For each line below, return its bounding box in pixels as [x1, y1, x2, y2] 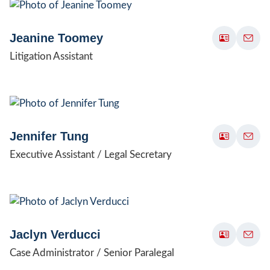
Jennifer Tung [10, 129, 89, 143]
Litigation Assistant [10, 51, 93, 61]
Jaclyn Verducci [10, 227, 101, 241]
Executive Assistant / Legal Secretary [10, 149, 172, 160]
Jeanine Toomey [10, 31, 103, 45]
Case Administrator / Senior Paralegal [10, 247, 174, 258]
